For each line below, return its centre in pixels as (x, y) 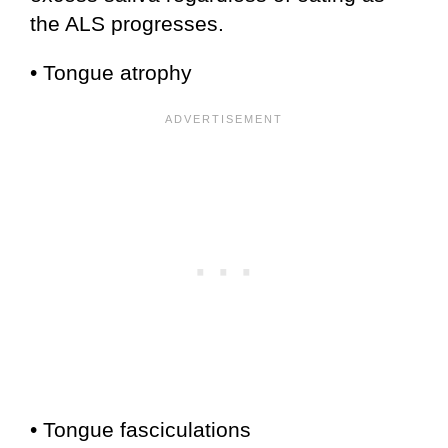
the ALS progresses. (127, 23)
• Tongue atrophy (111, 72)
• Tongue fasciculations (140, 429)
